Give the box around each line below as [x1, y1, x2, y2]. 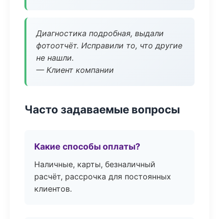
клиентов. [34, 184, 72, 194]
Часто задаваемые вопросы [24, 103, 180, 116]
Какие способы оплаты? [34, 141, 140, 152]
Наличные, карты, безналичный [34, 159, 155, 169]
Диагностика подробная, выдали [36, 28, 164, 38]
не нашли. [36, 53, 74, 63]
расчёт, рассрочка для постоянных [34, 172, 171, 181]
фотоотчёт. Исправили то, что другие [36, 41, 182, 50]
